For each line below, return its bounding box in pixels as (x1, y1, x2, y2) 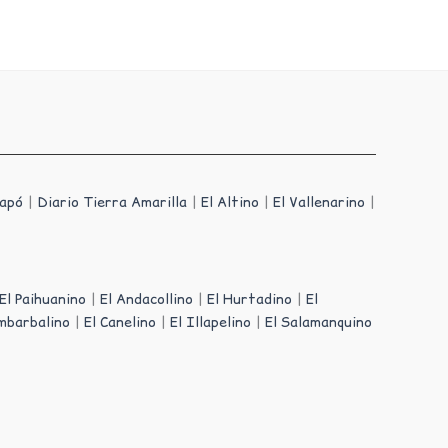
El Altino (201, 192, 260, 212)
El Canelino (84, 311, 157, 332)
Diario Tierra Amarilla (37, 192, 188, 212)
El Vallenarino (273, 192, 366, 212)
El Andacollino (100, 288, 194, 309)
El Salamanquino (265, 311, 373, 332)
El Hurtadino (207, 288, 293, 309)
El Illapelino (170, 311, 252, 332)
